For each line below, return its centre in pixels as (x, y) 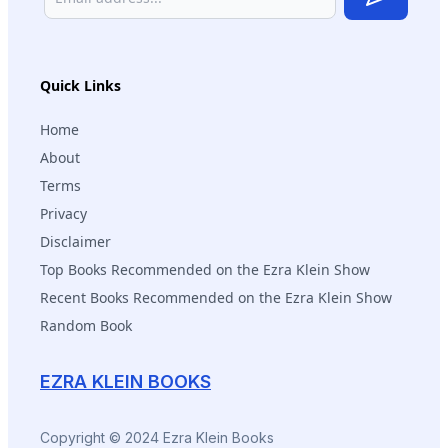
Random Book (86, 325)
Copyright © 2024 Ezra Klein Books (157, 437)
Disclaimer (75, 241)
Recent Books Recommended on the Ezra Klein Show (216, 297)
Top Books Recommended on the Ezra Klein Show (205, 269)
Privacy (63, 213)
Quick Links (80, 85)
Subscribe (408, 18)
